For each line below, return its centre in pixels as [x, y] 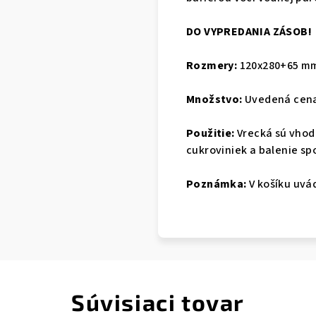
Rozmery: [212, 66]
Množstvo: [214, 99]
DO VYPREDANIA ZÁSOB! [249, 32]
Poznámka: [217, 184]
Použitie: [211, 133]
